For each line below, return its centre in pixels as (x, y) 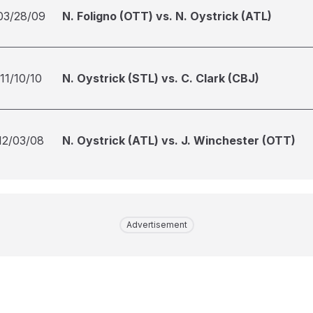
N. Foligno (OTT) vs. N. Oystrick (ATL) (167, 16)
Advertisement (156, 225)
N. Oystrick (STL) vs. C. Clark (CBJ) (161, 78)
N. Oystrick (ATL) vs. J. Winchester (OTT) (179, 140)
